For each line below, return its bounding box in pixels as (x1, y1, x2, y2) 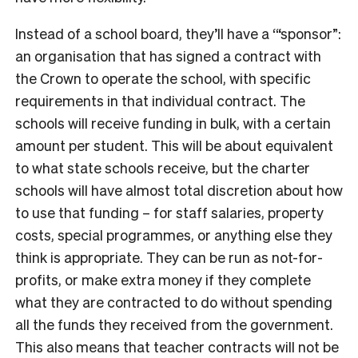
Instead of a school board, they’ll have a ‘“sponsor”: (15, 23, 341, 42)
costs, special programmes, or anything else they (15, 225, 332, 244)
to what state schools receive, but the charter (15, 157, 310, 177)
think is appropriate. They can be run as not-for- (15, 247, 323, 266)
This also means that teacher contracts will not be (15, 336, 339, 356)
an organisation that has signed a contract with (15, 46, 321, 65)
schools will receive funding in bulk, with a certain (15, 113, 331, 132)
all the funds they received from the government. (15, 314, 333, 333)
